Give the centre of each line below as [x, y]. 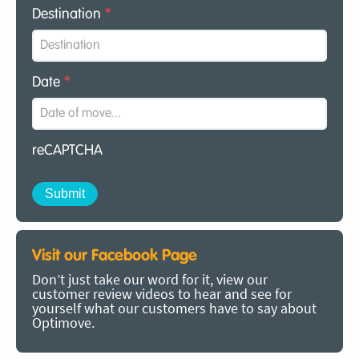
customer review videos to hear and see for [162, 294]
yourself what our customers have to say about [174, 309]
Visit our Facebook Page [115, 256]
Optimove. [63, 323]
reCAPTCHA [67, 151]
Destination [69, 15]
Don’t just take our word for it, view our [150, 280]
